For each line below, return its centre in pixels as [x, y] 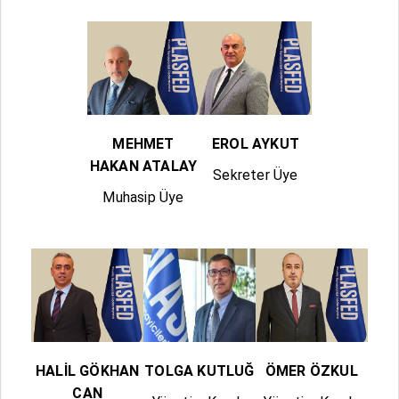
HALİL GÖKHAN [87, 371]
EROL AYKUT [255, 143]
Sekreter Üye [256, 175]
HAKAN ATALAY [143, 166]
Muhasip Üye [143, 197]
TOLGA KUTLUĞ [199, 371]
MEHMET [143, 143]
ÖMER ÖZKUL [311, 371]
